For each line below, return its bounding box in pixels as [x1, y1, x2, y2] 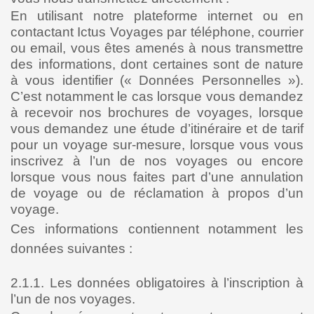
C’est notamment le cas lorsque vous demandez [11, 89, 303, 104]
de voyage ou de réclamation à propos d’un [11, 186, 303, 200]
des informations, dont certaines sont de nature [11, 57, 303, 71]
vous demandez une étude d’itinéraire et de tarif [11, 121, 303, 136]
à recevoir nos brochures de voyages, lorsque [11, 105, 303, 120]
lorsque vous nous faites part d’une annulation [11, 170, 303, 184]
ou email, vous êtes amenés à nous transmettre [11, 41, 303, 55]
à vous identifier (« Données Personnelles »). [11, 73, 303, 88]
